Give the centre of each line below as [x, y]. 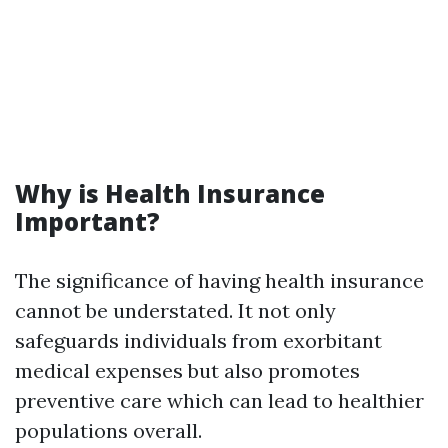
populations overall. [108, 430]
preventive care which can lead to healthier [219, 400]
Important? [87, 221]
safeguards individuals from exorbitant [198, 340]
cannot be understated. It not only [175, 310]
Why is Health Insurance [170, 193]
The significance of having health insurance [219, 280]
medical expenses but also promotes [187, 370]
